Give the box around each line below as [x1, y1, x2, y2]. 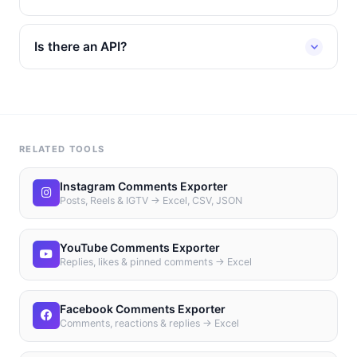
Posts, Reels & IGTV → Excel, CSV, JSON [60, 194, 242, 206]
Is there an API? [34, 39, 127, 54]
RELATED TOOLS [19, 143, 105, 155]
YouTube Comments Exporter [60, 241, 220, 254]
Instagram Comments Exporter [60, 179, 228, 193]
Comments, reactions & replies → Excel [60, 317, 239, 329]
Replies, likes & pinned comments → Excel [60, 256, 252, 268]
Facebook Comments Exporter [60, 302, 226, 316]
